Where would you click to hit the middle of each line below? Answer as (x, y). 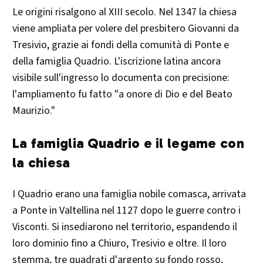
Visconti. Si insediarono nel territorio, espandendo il (125, 227)
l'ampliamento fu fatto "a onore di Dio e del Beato (122, 95)
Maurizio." (34, 111)
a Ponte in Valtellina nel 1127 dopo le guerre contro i (127, 211)
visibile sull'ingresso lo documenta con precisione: (121, 78)
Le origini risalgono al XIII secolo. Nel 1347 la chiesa (124, 12)
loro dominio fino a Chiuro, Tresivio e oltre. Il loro (119, 244)
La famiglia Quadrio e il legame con (128, 143)
